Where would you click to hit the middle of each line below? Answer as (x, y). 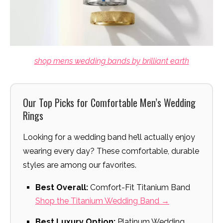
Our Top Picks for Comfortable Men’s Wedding (109, 103)
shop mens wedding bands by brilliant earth (111, 61)
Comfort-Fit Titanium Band (139, 188)
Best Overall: (62, 188)
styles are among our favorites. (80, 165)
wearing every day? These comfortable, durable (111, 151)
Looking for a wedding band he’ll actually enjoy (109, 137)
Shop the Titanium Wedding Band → (102, 201)
